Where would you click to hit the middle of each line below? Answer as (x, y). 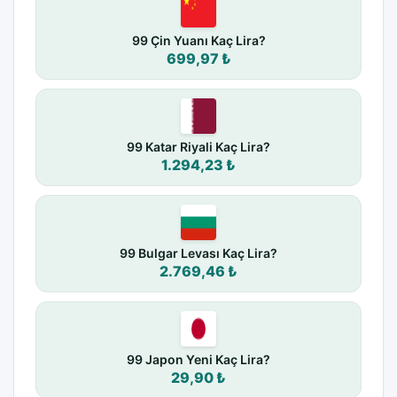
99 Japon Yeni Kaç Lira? (198, 360)
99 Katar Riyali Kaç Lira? (198, 147)
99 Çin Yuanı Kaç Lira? (198, 41)
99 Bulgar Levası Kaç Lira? (198, 253)
